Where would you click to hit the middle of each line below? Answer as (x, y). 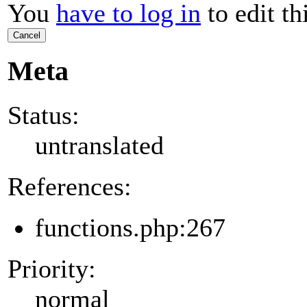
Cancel (27, 36)
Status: (44, 115)
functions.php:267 (130, 227)
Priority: (52, 268)
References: (70, 186)
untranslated (99, 145)
